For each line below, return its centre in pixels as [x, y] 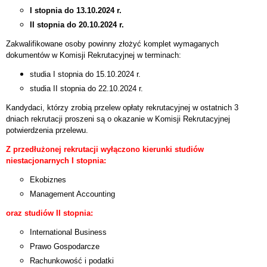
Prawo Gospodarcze [65, 246]
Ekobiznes [48, 180]
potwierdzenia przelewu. [47, 130]
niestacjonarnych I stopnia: [56, 161]
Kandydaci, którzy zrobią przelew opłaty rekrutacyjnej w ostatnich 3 [122, 108]
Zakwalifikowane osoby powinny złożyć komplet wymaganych [112, 44]
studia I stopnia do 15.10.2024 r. [86, 74]
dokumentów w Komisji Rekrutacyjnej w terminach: [94, 55]
